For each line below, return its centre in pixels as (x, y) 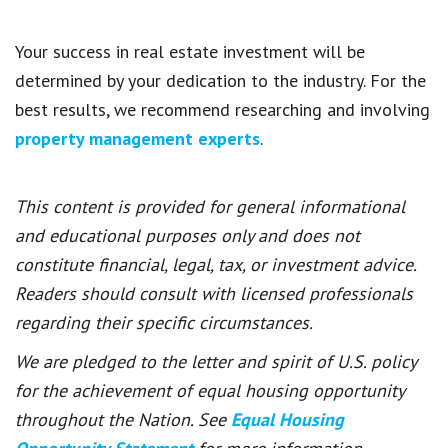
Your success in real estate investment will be (190, 52)
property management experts (137, 139)
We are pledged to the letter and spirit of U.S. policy (215, 362)
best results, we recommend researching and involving (222, 110)
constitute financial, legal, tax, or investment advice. (215, 265)
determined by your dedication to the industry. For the (220, 81)
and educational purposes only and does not (187, 236)
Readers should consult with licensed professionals (214, 294)
